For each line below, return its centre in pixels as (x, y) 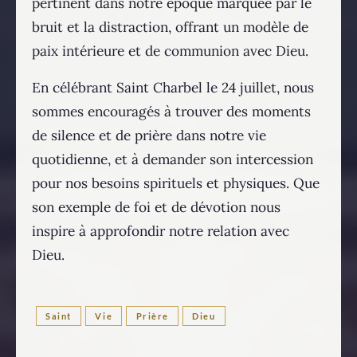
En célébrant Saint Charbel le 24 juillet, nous (173, 87)
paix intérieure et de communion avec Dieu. (170, 51)
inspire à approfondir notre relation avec (161, 231)
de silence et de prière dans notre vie (149, 135)
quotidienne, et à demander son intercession (173, 159)
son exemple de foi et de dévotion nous (156, 207)
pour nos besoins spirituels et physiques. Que (176, 183)
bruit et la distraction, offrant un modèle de (170, 27)
